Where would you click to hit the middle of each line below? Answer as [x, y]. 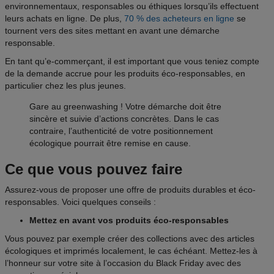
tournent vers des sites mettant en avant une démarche [112, 31]
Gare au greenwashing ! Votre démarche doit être [125, 107]
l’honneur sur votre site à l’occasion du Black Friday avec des [123, 263]
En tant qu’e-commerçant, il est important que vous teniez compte [132, 61]
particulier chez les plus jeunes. [67, 86]
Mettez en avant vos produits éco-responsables [130, 220]
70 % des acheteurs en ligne [179, 19]
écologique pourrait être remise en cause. [110, 143]
